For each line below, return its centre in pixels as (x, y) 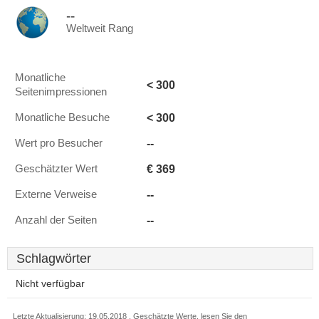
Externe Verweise (56, 194)
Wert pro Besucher (59, 143)
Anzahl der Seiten (56, 220)
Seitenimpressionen (61, 92)
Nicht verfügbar (50, 284)
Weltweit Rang (100, 28)
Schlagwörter (54, 258)
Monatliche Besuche (62, 117)
